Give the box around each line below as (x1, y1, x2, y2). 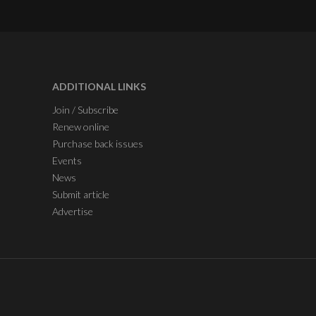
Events (52, 154, 82, 166)
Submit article (52, 188, 109, 200)
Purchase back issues (52, 137, 143, 150)
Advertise (52, 205, 93, 217)
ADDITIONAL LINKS (52, 80, 146, 92)
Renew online (52, 120, 109, 133)
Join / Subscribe (52, 103, 119, 116)
